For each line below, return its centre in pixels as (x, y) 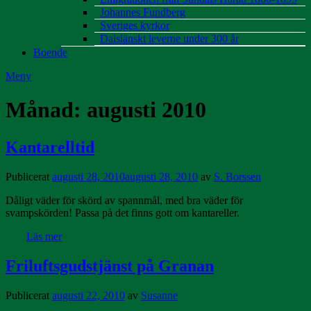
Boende (50, 52)
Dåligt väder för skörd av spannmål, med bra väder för (124, 200)
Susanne (159, 295)
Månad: (46, 110)
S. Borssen (237, 176)
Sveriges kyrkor (135, 25)
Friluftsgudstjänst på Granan (110, 266)
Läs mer (44, 236)
